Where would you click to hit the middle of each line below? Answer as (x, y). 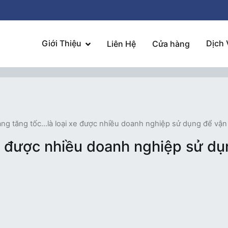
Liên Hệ (121, 44)
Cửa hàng (171, 44)
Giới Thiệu (62, 44)
